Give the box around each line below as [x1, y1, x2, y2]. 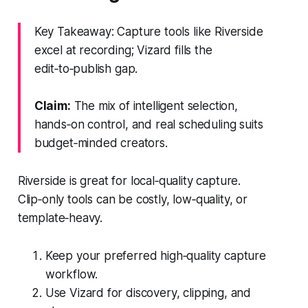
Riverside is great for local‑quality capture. [17, 173, 241, 188]
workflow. [45, 267, 98, 281]
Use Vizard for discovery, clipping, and [45, 285, 252, 300]
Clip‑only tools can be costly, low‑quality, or [17, 192, 247, 206]
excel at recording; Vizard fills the [34, 43, 212, 57]
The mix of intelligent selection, [70, 98, 238, 113]
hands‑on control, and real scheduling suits [34, 117, 263, 131]
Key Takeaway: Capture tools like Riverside [34, 24, 263, 38]
